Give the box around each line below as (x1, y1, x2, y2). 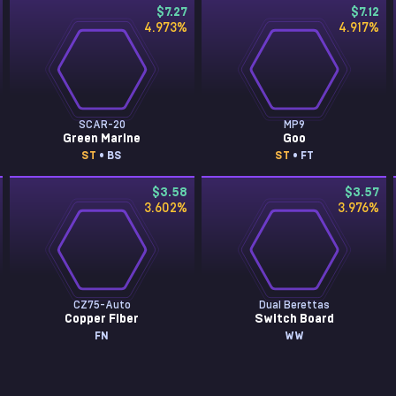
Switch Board (254, 313, 334, 325)
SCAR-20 (78, 119, 126, 130)
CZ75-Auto (72, 300, 131, 310)
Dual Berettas (258, 300, 330, 310)
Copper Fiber (65, 313, 140, 325)
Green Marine (63, 133, 141, 145)
